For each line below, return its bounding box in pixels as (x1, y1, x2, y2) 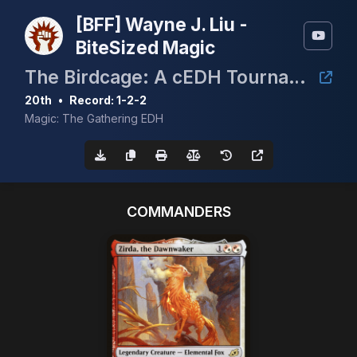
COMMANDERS (126, 202, 231, 220)
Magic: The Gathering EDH (25, 112, 163, 125)
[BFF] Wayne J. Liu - (76, 14, 248, 35)
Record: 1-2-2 (69, 93, 147, 107)
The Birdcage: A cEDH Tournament (288, 66, 306, 88)
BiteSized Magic (76, 37, 215, 58)
